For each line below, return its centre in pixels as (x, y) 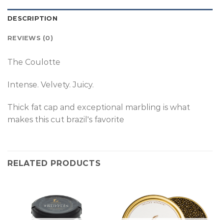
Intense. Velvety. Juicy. (51, 85)
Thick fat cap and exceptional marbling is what (99, 107)
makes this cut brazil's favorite (66, 119)
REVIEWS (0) (30, 38)
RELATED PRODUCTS (54, 163)
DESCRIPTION (32, 19)
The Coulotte (34, 62)
